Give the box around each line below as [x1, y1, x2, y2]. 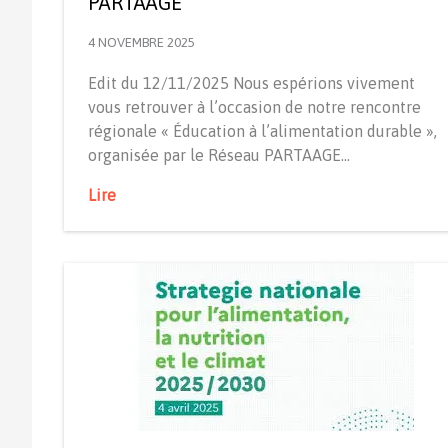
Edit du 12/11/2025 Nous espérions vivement [88, 73, 415, 92]
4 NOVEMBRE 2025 [88, 34, 195, 50]
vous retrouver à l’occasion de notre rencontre [88, 97, 421, 116]
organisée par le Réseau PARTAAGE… [88, 145, 350, 164]
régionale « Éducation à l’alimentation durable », [88, 121, 437, 140]
